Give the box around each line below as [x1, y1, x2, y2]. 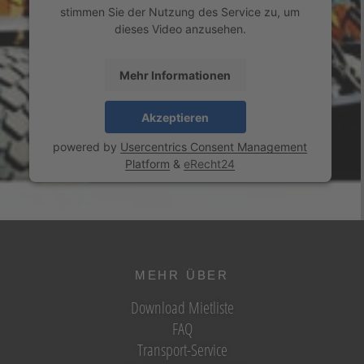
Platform [125, 157, 171, 171]
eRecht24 [184, 157, 236, 171]
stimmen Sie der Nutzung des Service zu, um [60, 5, 301, 19]
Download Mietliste [130, 297, 234, 319]
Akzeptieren [141, 110, 210, 124]
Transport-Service [136, 339, 227, 362]
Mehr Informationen [119, 67, 232, 82]
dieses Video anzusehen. [114, 22, 246, 37]
